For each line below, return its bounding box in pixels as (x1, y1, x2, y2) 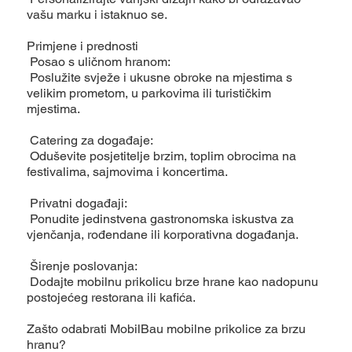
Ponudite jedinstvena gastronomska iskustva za (27, 211, 295, 227)
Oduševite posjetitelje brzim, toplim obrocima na (27, 148, 297, 164)
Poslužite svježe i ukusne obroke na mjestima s (27, 70, 293, 86)
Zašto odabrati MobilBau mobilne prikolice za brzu (27, 321, 306, 337)
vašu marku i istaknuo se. (27, 7, 168, 23)
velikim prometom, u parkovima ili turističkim (27, 86, 272, 101)
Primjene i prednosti (27, 38, 139, 54)
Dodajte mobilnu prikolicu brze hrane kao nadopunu (27, 274, 319, 290)
